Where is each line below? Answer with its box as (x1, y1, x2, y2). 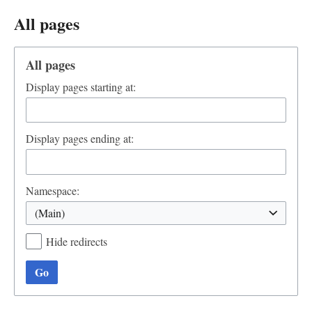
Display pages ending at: (26, 131, 134, 146)
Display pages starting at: (26, 79, 136, 94)
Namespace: (26, 183, 79, 198)
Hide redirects (46, 234, 107, 249)
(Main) (35, 205, 65, 221)
